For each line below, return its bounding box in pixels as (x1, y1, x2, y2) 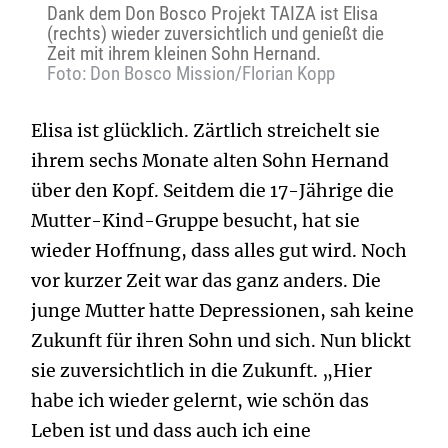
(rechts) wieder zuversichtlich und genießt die (47, 22, 384, 45)
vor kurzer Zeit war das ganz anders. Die (31, 270, 381, 292)
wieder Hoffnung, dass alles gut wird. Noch (31, 240, 407, 262)
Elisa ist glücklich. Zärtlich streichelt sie (31, 120, 380, 142)
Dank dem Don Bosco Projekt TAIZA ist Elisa (47, 2, 378, 25)
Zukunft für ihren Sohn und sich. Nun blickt (31, 330, 411, 352)
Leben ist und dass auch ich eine (31, 420, 311, 442)
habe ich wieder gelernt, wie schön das (31, 390, 369, 412)
